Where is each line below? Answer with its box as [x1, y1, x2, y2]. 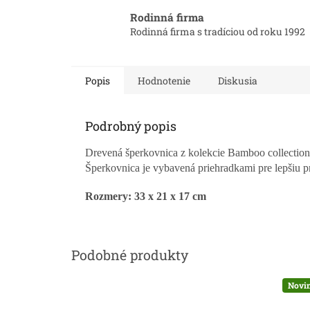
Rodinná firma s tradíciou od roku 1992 [130, 25, 305, 39]
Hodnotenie [138, 74, 190, 88]
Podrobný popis [85, 118, 176, 135]
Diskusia [218, 74, 257, 88]
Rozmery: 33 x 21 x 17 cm [85, 190, 206, 203]
